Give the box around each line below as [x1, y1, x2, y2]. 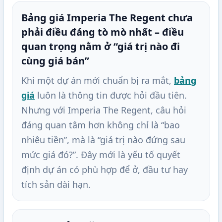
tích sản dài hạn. [21, 178, 91, 191]
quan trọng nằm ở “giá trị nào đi [21, 40, 180, 54]
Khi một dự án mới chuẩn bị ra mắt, [21, 74, 174, 87]
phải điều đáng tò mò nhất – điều [21, 25, 184, 39]
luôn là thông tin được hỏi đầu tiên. [35, 89, 187, 102]
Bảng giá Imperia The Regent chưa [21, 11, 193, 25]
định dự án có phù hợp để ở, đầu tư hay [21, 164, 188, 176]
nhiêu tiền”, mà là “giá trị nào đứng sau [21, 134, 185, 146]
